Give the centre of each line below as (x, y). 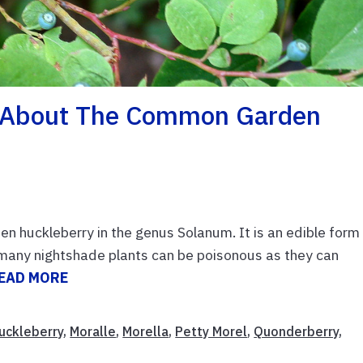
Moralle (93, 332)
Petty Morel (211, 332)
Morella (146, 332)
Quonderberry (297, 332)
